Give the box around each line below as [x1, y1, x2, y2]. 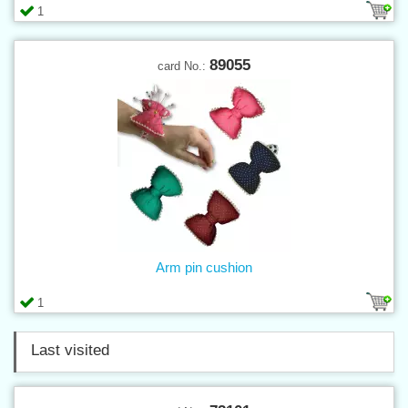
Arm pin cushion [156, 259, 252, 275]
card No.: [158, 58, 209, 73]
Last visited [31, 341, 109, 359]
